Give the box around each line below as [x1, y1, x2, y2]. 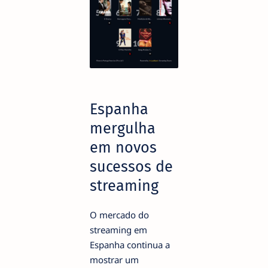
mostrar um [90, 254, 139, 266]
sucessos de [90, 157, 173, 176]
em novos [90, 138, 157, 157]
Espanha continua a [90, 239, 170, 251]
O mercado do [90, 209, 149, 221]
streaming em [90, 224, 147, 236]
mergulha [90, 118, 156, 138]
